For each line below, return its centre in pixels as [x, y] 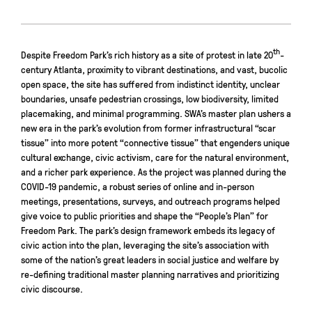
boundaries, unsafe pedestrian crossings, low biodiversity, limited [150, 99]
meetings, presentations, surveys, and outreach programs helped [150, 201]
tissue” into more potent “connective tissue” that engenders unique [155, 142]
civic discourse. [52, 289]
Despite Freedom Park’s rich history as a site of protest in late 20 [147, 55]
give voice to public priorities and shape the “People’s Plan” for [145, 216]
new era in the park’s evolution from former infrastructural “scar [148, 128]
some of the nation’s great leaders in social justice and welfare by [150, 259]
